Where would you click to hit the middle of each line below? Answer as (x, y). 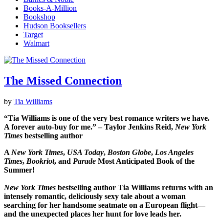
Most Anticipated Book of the (146, 161)
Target (33, 35)
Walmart (36, 44)
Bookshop (39, 17)
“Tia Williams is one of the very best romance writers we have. (107, 118)
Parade (85, 161)
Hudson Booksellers (55, 26)
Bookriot (40, 161)
